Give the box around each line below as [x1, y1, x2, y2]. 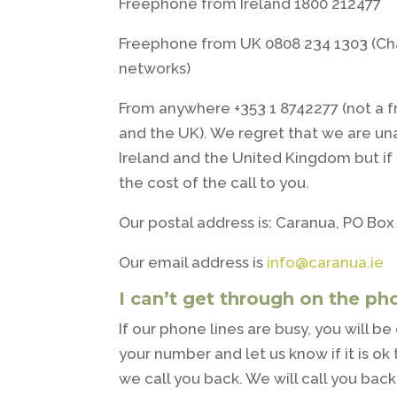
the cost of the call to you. [119, 174, 310, 191]
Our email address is [119, 253, 268, 271]
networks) [119, 59, 191, 77]
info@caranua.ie [267, 253, 385, 271]
